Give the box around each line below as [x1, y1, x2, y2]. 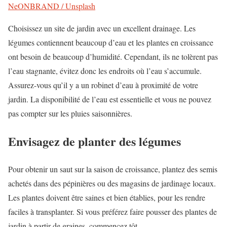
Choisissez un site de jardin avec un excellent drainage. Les [8, 23, 196, 34]
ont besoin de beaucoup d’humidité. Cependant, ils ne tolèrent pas [8, 51, 218, 62]
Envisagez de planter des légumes [8, 132, 181, 150]
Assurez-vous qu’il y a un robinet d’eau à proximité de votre [8, 80, 198, 91]
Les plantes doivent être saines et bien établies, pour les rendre [8, 192, 205, 203]
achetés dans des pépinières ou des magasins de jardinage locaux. [8, 178, 216, 189]
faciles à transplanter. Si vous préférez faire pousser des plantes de [8, 206, 217, 217]
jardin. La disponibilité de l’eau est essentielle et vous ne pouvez [8, 94, 211, 105]
